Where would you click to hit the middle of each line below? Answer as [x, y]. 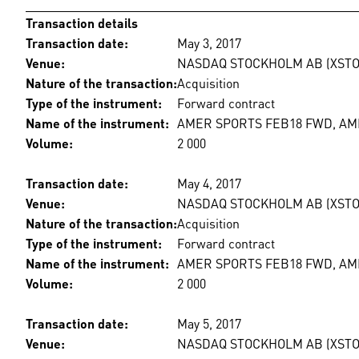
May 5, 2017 [209, 322]
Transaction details [82, 22]
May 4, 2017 [209, 182]
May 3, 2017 [209, 42]
